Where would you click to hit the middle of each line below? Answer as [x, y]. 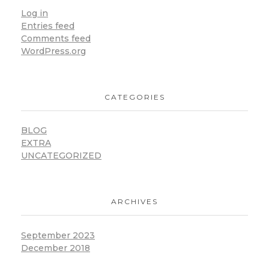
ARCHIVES [134, 202]
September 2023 [58, 235]
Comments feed [56, 39]
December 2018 [56, 248]
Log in [35, 14]
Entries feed [48, 26]
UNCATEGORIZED [61, 156]
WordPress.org [53, 51]
